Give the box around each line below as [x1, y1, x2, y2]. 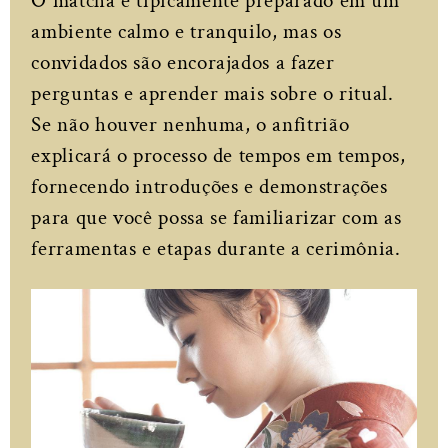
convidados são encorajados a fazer [31, 48, 335, 76]
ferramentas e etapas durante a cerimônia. [31, 234, 401, 262]
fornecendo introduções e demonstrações [31, 172, 388, 200]
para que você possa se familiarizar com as [31, 203, 402, 231]
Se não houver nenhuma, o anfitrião [31, 110, 350, 138]
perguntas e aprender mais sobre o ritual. [31, 79, 394, 107]
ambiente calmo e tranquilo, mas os [31, 17, 342, 45]
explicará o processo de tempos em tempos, [31, 141, 406, 169]
